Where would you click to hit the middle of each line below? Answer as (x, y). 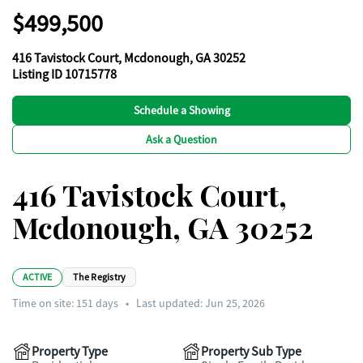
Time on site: (44, 303)
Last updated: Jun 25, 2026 (201, 303)
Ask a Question (181, 139)
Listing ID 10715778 (64, 75)
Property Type (70, 352)
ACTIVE (38, 277)
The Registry (100, 277)
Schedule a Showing (181, 110)
